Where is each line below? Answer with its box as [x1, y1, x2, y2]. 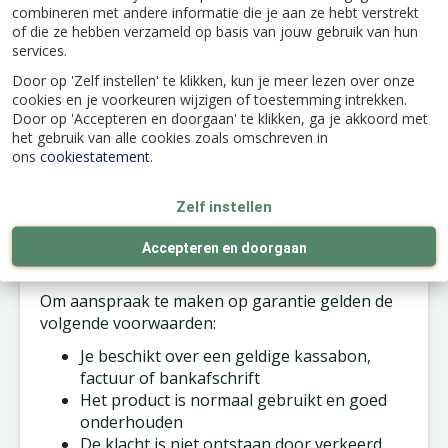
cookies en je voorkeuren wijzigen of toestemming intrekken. [12, 89, 407, 108]
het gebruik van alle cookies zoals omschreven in [12, 127, 328, 146]
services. [12, 40, 67, 59]
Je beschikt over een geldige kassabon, [80, 345, 371, 367]
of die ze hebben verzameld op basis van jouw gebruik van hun [12, 21, 418, 40]
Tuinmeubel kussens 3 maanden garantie [80, 111, 392, 133]
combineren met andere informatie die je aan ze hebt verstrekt [12, 2, 419, 21]
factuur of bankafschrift [80, 367, 260, 389]
